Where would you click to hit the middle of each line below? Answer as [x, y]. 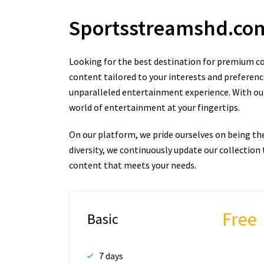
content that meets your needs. [133, 165]
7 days [111, 255]
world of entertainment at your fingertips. [154, 107]
